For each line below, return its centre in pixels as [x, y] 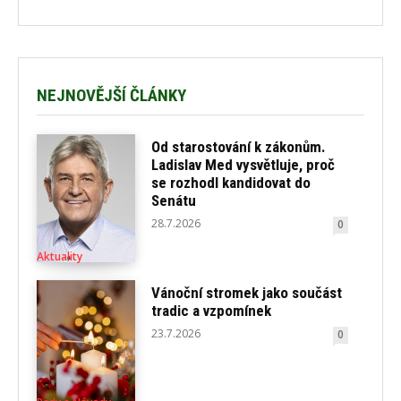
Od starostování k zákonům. [239, 146]
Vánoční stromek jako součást [247, 292]
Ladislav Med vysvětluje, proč [243, 164]
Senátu [174, 200]
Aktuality [60, 257]
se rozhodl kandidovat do [231, 182]
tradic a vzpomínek [212, 310]
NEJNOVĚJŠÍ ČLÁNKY [111, 96]
